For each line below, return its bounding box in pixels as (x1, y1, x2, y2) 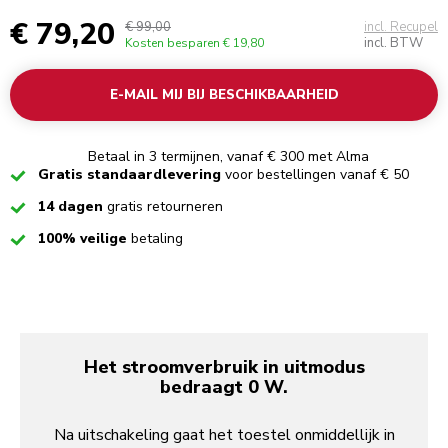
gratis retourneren (107, 197, 223, 217)
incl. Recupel (364, 18, 438, 37)
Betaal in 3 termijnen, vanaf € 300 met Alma (87, 146, 369, 166)
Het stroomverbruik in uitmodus (83, 354, 365, 379)
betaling (131, 229, 183, 249)
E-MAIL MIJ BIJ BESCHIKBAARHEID (109, 86, 339, 105)
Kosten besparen (125, 35, 220, 52)
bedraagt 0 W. (160, 374, 288, 399)
